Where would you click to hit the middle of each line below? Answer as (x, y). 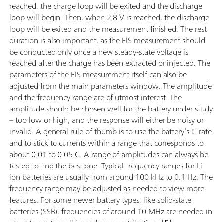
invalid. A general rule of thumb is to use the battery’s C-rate (111, 132)
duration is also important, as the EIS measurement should (107, 40)
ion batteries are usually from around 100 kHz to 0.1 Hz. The (111, 177)
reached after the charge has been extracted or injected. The (110, 63)
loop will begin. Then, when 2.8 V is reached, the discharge (109, 18)
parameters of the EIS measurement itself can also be (98, 75)
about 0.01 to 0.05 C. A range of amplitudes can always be (109, 154)
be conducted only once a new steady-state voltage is (99, 52)
